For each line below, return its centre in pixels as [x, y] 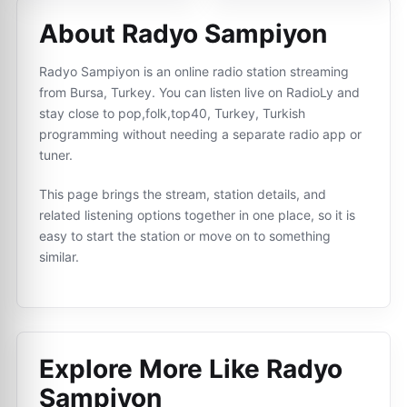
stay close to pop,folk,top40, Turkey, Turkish [172, 113]
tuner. [56, 155]
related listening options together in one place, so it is [197, 215]
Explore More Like [153, 369]
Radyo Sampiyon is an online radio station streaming [194, 71]
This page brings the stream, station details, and [183, 194]
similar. [59, 257]
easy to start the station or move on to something [185, 236]
